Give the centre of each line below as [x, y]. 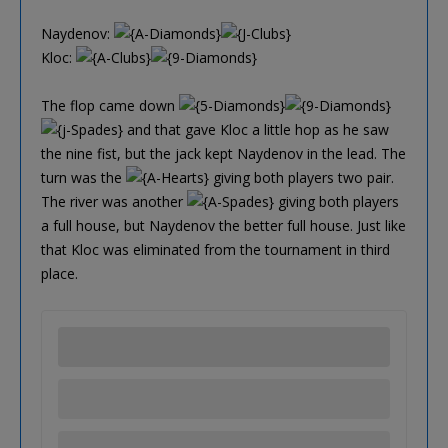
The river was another [114, 201]
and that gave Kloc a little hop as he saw [256, 129]
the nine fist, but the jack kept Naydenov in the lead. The [223, 153]
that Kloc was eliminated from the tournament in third [215, 249]
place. [59, 273]
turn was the [83, 177]
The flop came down [110, 105]
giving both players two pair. [301, 177]
